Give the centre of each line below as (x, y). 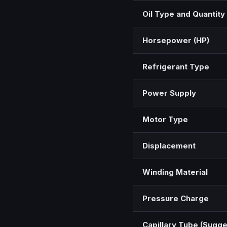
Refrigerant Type (176, 67)
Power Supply (169, 93)
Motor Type (165, 120)
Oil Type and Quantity (184, 14)
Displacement (169, 146)
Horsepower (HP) (176, 41)
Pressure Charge (176, 199)
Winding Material (175, 172)
